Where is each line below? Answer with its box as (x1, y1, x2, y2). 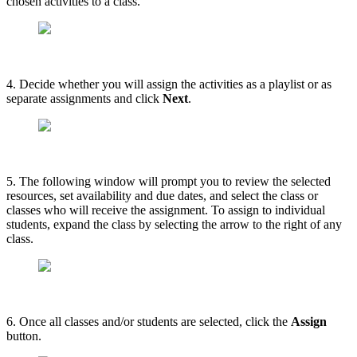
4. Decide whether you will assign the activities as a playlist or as (6, 76, 331, 91)
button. (6, 328, 41, 343)
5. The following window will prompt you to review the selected (6, 174, 331, 188)
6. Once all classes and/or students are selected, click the (6, 314, 291, 328)
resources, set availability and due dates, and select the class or (6, 188, 318, 202)
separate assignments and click (6, 91, 163, 105)
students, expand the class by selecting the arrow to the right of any (6, 217, 342, 231)
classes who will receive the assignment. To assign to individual (6, 202, 325, 217)
